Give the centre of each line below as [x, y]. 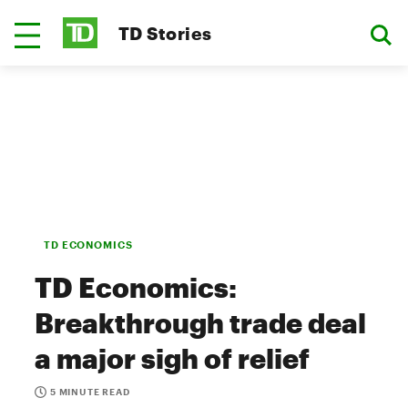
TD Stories [165, 33]
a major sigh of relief [172, 358]
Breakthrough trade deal [200, 323]
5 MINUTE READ [90, 392]
